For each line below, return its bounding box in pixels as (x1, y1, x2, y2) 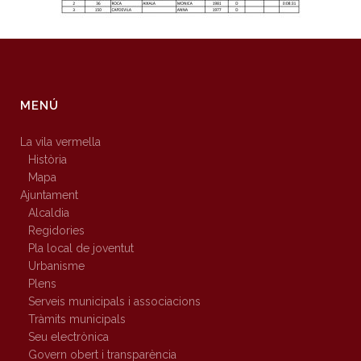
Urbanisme (28, 259, 85, 273)
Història (28, 153, 67, 167)
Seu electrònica (28, 330, 109, 344)
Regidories (28, 224, 85, 238)
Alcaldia (28, 206, 69, 220)
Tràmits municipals (28, 313, 126, 326)
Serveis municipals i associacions (28, 295, 201, 309)
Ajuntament (20, 189, 78, 202)
